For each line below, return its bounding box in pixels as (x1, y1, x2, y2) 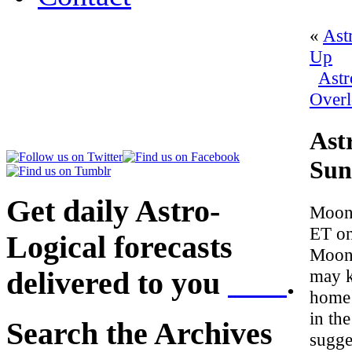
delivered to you (6, 266, 228, 301)
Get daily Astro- (6, 193, 220, 229)
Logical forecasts (6, 229, 233, 265)
